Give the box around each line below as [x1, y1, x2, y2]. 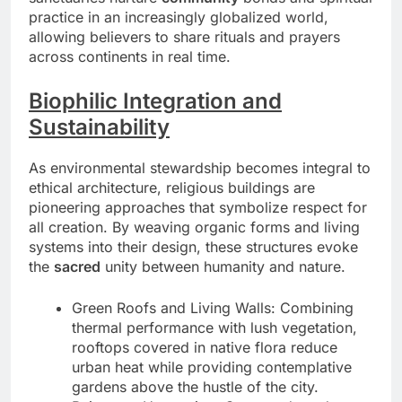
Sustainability [29, 114, 170, 141]
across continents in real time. [29, 48, 231, 66]
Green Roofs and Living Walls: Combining [72, 299, 354, 318]
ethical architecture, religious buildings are [29, 179, 315, 197]
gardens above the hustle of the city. [72, 378, 319, 397]
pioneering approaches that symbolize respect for [29, 198, 367, 217]
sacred [54, 258, 100, 276]
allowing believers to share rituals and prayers [29, 28, 340, 47]
